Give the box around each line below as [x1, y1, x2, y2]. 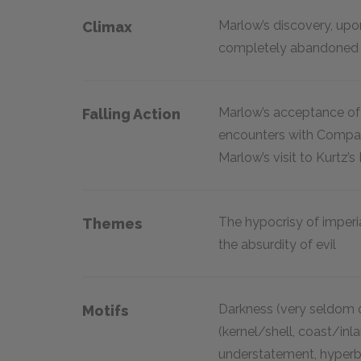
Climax [82, 19, 132, 35]
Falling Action [82, 106, 180, 122]
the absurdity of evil [218, 237, 336, 252]
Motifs [82, 302, 128, 319]
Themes [82, 215, 142, 232]
